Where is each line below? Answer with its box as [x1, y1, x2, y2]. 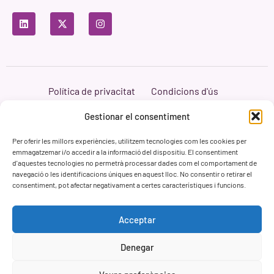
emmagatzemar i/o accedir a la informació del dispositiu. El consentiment [12, 147, 238, 156]
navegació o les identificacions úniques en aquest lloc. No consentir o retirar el [12, 169, 252, 178]
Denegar [120, 241, 154, 253]
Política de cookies [101, 97, 181, 109]
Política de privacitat [48, 85, 135, 97]
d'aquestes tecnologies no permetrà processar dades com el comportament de [12, 158, 257, 167]
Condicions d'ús [150, 85, 218, 97]
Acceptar [118, 213, 156, 225]
